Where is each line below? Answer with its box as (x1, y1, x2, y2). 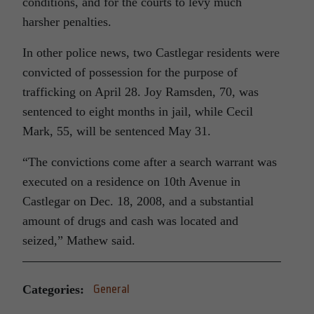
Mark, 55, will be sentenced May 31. (22, 124, 211, 138)
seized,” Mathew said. (22, 233, 135, 247)
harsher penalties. (22, 15, 111, 29)
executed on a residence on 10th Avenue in (22, 175, 240, 189)
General (93, 282, 130, 296)
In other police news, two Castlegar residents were (22, 46, 280, 60)
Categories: (22, 282, 84, 296)
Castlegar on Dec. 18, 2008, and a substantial (22, 194, 254, 208)
